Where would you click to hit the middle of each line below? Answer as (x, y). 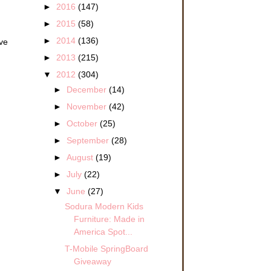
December (88, 89)
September (89, 140)
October (83, 123)
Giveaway (92, 262)
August (81, 158)
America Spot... (103, 231)
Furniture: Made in (109, 219)
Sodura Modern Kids (104, 206)
